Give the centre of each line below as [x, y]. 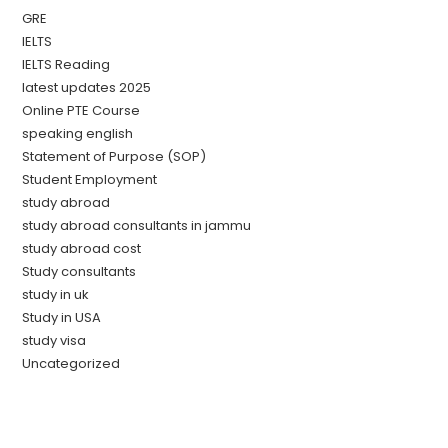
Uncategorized [71, 363]
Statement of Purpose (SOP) [114, 156]
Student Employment [90, 179]
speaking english [78, 133]
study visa [54, 340]
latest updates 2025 [87, 87]
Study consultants [79, 271]
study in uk [56, 294]
